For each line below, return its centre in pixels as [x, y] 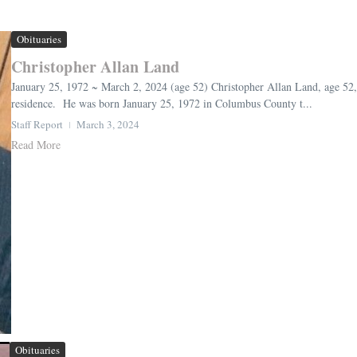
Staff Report [37, 124]
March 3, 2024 [108, 124]
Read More [36, 144]
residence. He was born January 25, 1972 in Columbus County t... [162, 103]
